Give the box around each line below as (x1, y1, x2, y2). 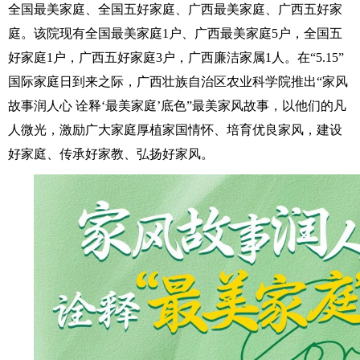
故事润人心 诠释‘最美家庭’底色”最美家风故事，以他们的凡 (8, 99, 346, 112)
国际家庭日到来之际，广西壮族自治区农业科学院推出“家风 (8, 75, 348, 88)
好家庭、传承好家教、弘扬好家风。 (8, 147, 214, 161)
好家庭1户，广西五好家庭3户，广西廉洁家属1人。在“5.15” (8, 51, 344, 64)
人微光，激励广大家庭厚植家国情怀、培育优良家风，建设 (8, 123, 342, 137)
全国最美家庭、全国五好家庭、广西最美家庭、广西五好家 (8, 2, 342, 16)
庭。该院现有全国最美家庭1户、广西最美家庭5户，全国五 (8, 27, 342, 40)
